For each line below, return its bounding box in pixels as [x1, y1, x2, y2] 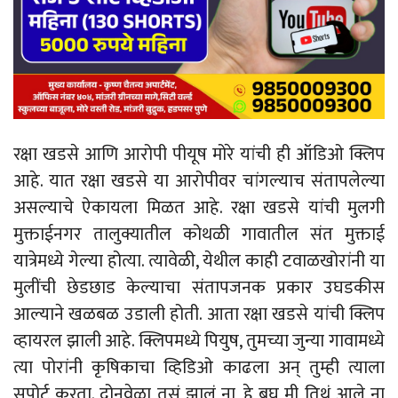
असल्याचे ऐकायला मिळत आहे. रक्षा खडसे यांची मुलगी [13, 193, 385, 224]
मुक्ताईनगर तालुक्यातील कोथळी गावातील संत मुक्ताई [13, 219, 385, 251]
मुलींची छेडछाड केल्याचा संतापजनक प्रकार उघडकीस [13, 273, 385, 304]
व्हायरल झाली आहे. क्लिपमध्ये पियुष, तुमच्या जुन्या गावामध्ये [13, 326, 385, 357]
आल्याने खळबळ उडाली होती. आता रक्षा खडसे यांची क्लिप [13, 299, 385, 330]
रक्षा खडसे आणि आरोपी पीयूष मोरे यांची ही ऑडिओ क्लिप [13, 139, 385, 171]
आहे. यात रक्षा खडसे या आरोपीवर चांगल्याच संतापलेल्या [13, 166, 385, 197]
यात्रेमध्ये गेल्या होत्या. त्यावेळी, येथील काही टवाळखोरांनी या [13, 246, 385, 277]
